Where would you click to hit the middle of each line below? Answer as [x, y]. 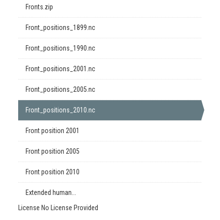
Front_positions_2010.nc [61, 110]
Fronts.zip [40, 7]
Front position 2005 [53, 151]
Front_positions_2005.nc [61, 89]
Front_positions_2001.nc [61, 69]
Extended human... [51, 192]
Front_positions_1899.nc [61, 27]
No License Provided [70, 208]
